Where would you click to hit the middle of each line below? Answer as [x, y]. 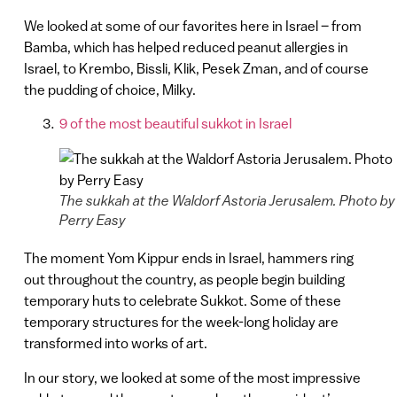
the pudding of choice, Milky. [109, 90]
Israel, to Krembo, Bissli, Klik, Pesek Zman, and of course [196, 69]
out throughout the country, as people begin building [184, 280]
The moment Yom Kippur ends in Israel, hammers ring [188, 258]
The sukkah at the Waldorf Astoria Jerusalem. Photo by [227, 201]
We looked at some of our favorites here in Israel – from [192, 26]
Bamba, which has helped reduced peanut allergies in [186, 47]
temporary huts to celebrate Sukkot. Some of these [182, 301]
